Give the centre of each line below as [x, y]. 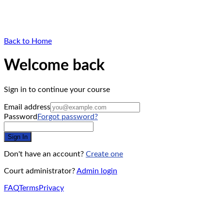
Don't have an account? [44, 154]
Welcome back [54, 66]
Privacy [51, 188]
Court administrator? [39, 171]
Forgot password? [68, 116]
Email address [27, 107]
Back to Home [28, 41]
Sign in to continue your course [57, 89]
